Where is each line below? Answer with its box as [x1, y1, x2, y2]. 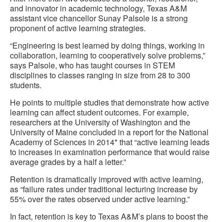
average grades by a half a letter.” [10, 156, 126, 168]
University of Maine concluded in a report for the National [10, 126, 209, 138]
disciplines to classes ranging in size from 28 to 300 [10, 69, 190, 81]
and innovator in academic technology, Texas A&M [10, 2, 187, 14]
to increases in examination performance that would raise [10, 146, 210, 158]
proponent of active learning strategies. [10, 22, 146, 34]
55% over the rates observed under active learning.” [10, 193, 190, 205]
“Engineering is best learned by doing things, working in [10, 40, 205, 52]
